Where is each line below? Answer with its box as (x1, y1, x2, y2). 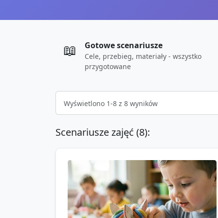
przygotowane (85, 62, 131, 71)
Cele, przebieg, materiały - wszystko (85, 52, 201, 61)
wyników (128, 98, 158, 108)
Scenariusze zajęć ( (55, 126, 139, 139)
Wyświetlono (64, 98, 107, 108)
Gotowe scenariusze (85, 40, 163, 51)
